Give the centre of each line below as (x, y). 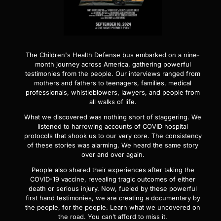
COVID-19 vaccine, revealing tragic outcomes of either (113, 180)
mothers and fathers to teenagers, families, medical (113, 83)
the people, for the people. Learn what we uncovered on (113, 208)
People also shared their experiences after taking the (113, 170)
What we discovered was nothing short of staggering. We (113, 117)
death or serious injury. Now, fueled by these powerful (113, 189)
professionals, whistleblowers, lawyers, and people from (113, 93)
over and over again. (113, 155)
